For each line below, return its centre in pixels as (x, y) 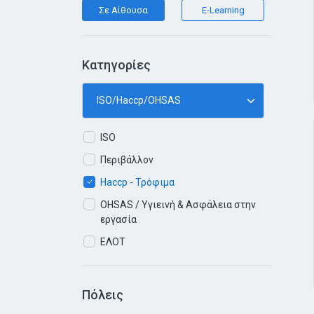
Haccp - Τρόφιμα (137, 182)
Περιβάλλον (127, 160)
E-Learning (223, 10)
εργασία (118, 219)
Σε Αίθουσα (123, 10)
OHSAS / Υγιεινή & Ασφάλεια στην (178, 205)
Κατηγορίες (116, 65)
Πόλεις (103, 295)
